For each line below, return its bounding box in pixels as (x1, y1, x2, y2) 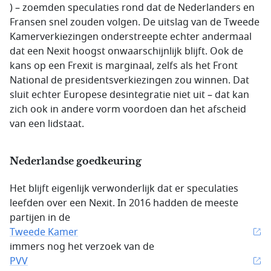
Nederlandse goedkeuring (10, 155, 142, 167)
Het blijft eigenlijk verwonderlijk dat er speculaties (10, 181, 238, 196)
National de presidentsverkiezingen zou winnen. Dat (10, 73, 249, 88)
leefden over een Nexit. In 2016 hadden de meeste (10, 196, 238, 211)
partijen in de (10, 211, 70, 225)
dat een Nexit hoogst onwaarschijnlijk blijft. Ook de (10, 44, 243, 59)
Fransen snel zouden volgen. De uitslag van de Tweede (10, 15, 260, 30)
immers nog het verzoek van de (10, 240, 154, 254)
